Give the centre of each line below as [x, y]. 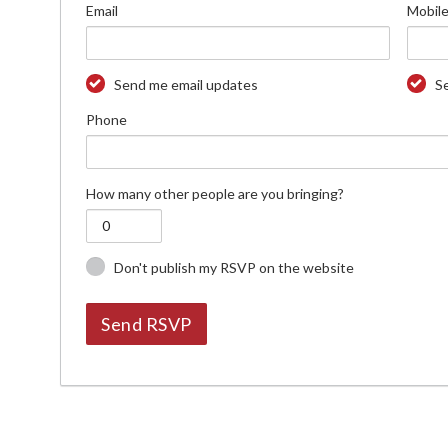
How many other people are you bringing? [215, 193]
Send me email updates [186, 84]
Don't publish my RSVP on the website [234, 267]
